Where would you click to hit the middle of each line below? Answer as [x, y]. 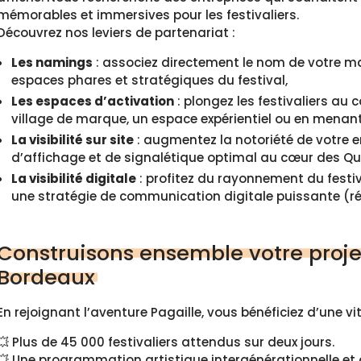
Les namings [52, 62]
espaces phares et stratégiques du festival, [149, 80]
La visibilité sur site [73, 140]
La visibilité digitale [74, 178]
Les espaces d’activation [93, 101]
